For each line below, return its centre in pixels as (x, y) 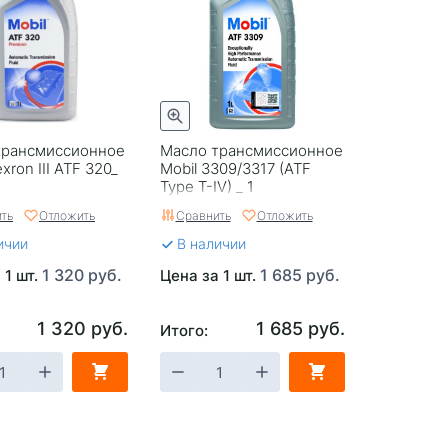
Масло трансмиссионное (251, 149)
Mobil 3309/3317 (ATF (235, 167)
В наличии (211, 243)
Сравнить (203, 214)
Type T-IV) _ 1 (206, 185)
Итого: (183, 329)
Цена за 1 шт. (209, 274)
